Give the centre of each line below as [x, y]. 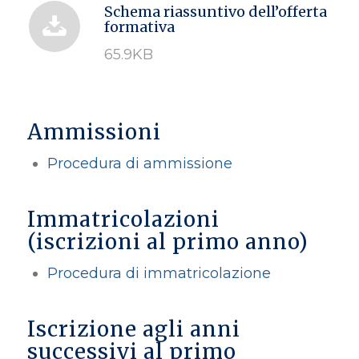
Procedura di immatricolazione [159, 273]
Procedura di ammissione [139, 163]
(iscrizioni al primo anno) [167, 241]
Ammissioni [94, 131]
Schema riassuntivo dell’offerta [215, 12]
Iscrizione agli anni [133, 329]
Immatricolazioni [123, 219]
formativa [139, 27]
